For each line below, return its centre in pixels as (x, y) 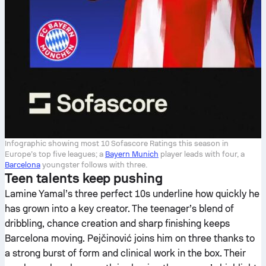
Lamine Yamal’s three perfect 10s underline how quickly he (132, 194)
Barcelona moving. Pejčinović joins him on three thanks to (130, 238)
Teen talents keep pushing (84, 178)
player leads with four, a (202, 154)
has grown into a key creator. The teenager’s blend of (119, 209)
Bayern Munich (132, 154)
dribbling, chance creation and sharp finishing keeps (117, 224)
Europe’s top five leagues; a (55, 154)
